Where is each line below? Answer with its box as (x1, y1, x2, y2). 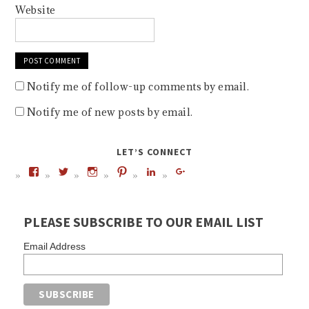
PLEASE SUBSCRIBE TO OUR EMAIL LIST (23, 214, 264, 231)
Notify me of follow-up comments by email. (26, 80, 250, 94)
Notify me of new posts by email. (26, 106, 193, 119)
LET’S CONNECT (117, 146, 192, 159)
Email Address (23, 241, 86, 252)
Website (15, 3, 56, 17)
